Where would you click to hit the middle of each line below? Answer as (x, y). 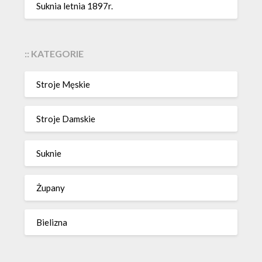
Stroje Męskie (63, 85)
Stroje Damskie (66, 119)
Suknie (49, 154)
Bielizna (52, 223)
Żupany (51, 188)
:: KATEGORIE (54, 53)
